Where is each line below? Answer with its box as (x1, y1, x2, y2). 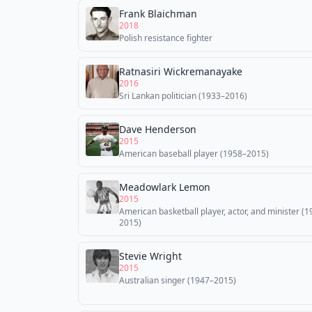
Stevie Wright (119, 249, 182, 263)
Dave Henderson (119, 123, 196, 136)
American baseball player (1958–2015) (119, 148, 269, 159)
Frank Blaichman (119, 7, 197, 20)
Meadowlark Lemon (119, 180, 210, 194)
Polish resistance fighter (119, 32, 212, 44)
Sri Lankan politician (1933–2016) (119, 90, 247, 102)
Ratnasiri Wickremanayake (119, 65, 242, 78)
